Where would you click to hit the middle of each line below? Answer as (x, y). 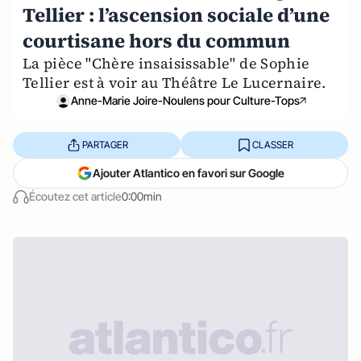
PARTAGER (105, 144)
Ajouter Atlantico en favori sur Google (189, 173)
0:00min (142, 196)
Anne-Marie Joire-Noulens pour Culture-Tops (185, 100)
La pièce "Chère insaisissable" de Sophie (166, 63)
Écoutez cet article (75, 196)
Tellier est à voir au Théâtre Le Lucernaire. (174, 83)
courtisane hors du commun (156, 41)
